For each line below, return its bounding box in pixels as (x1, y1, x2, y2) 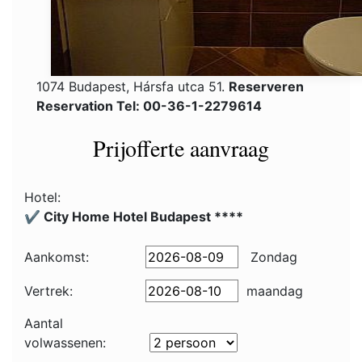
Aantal (24, 315, 63, 331)
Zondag (246, 249, 297, 265)
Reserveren (229, 78, 304, 95)
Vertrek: (24, 283, 73, 299)
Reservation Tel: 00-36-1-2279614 (36, 98, 262, 114)
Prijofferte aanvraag (93, 133, 269, 163)
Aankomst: (24, 249, 89, 265)
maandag (246, 283, 307, 299)
